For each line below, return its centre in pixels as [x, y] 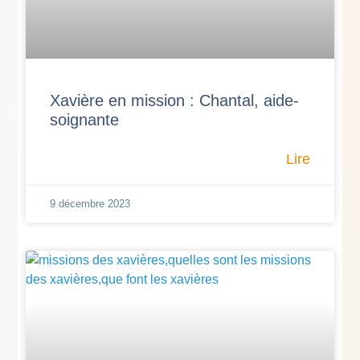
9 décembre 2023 [90, 203]
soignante [85, 119]
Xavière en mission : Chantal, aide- [175, 100]
